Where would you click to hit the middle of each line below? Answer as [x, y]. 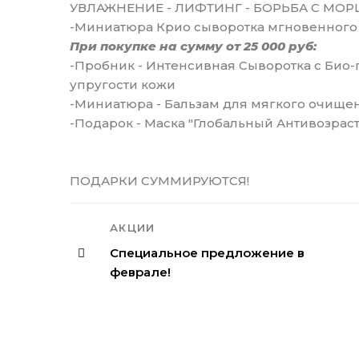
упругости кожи [123, 84]
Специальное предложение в [207, 253]
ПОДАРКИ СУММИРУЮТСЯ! [159, 180]
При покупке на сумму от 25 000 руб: [193, 46]
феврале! [140, 272]
